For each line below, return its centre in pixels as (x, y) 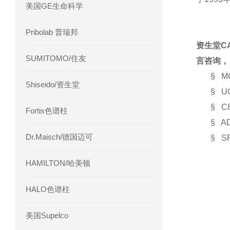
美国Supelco (47, 215)
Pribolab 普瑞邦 (52, 32)
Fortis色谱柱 (47, 111)
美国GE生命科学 (54, 6)
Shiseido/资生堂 (53, 84)
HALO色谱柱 (48, 189)
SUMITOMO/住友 (56, 58)
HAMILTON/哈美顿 (58, 163)
